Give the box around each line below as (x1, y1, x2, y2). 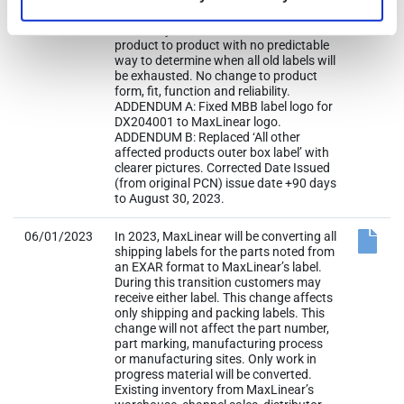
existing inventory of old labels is (115, 7, 294, 22)
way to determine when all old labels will (115, 53, 335, 68)
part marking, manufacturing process (115, 336, 323, 351)
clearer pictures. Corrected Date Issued (115, 161, 330, 175)
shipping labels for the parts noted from (115, 244, 335, 259)
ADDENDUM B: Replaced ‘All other (115, 130, 300, 144)
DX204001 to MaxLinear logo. (115, 115, 281, 129)
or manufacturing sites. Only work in (115, 352, 317, 366)
